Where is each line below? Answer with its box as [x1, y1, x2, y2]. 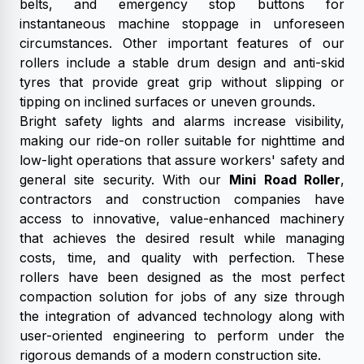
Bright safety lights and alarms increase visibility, [19, 113, 344, 129]
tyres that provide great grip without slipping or [19, 74, 344, 90]
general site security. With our [19, 171, 230, 188]
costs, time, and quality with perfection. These [19, 249, 344, 266]
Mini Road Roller [229, 171, 341, 188]
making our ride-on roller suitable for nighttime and [19, 132, 344, 149]
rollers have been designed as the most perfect [19, 269, 344, 285]
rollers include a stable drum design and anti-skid [19, 54, 344, 71]
